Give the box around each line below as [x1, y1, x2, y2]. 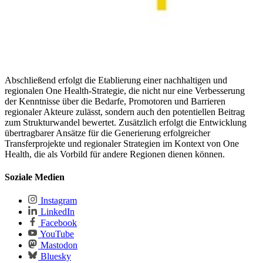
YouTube [38, 229, 74, 240]
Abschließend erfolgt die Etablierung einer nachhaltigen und [5, 75, 227, 85]
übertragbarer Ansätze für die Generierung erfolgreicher [5, 127, 210, 138]
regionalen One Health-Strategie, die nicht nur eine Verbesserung [5, 85, 245, 96]
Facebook [38, 218, 77, 228]
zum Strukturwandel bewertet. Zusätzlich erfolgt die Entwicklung [5, 117, 247, 127]
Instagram [38, 195, 77, 206]
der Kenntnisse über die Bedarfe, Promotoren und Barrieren [5, 96, 225, 106]
